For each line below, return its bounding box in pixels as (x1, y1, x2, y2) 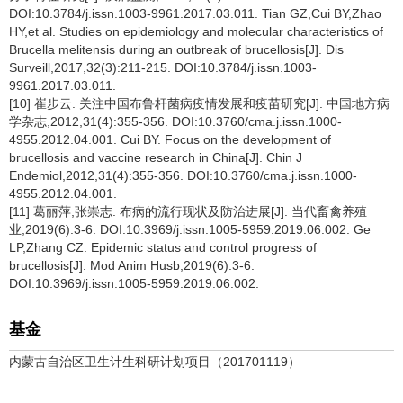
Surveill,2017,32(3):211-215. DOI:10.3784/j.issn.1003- (9, 60, 317, 75)
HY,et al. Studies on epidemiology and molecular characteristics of (9, 24, 383, 39)
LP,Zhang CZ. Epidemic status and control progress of (9, 240, 317, 255)
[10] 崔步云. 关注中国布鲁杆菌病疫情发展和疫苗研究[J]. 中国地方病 (9, 96, 390, 111)
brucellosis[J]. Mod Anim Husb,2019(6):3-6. (9, 258, 255, 273)
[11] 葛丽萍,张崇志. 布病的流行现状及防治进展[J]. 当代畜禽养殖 (9, 204, 367, 219)
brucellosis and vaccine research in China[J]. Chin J (9, 150, 302, 165)
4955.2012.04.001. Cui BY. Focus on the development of (9, 132, 331, 147)
